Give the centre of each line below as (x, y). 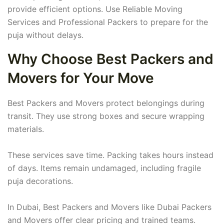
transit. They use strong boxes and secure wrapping (106, 116)
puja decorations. (40, 181)
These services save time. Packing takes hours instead (110, 155)
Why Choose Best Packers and (110, 59)
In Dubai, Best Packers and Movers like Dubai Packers (109, 207)
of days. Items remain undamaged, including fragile (104, 168)
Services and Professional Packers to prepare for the (108, 22)
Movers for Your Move (81, 78)
